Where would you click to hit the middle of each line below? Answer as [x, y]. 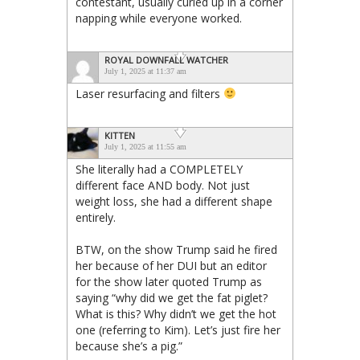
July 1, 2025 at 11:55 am [145, 146]
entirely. [96, 217]
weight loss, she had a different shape [174, 201]
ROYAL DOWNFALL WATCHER [166, 59]
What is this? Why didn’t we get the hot [176, 313]
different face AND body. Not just [163, 185]
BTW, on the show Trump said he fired [176, 249]
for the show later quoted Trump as [169, 281]
